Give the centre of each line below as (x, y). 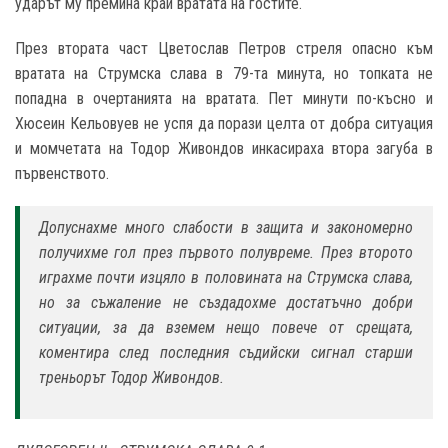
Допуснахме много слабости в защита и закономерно (226, 228)
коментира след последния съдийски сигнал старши (226, 353)
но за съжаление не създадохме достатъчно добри (226, 303)
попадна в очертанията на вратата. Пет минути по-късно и (224, 99)
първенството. (62, 174)
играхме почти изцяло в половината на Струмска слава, (226, 278)
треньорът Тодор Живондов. (135, 378)
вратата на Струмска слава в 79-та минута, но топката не (224, 74)
